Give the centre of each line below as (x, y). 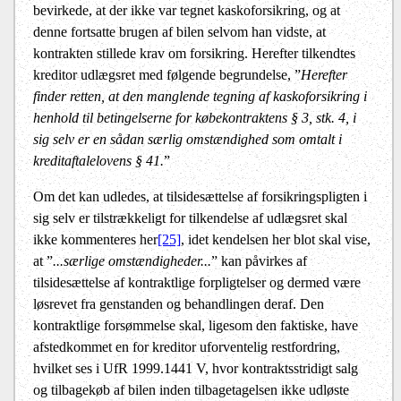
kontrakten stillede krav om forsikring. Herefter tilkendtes (194, 54)
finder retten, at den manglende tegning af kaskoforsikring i (200, 97)
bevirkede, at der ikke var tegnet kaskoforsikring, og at (187, 11)
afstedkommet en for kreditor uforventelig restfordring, (187, 347)
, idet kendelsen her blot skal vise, (276, 240)
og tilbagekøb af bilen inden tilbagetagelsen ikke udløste (191, 390)
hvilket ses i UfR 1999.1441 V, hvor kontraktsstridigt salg (196, 369)
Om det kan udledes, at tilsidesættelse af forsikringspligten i (200, 197)
